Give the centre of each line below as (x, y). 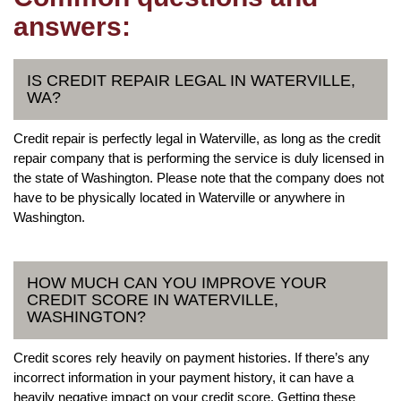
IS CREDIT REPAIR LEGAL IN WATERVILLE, (191, 80)
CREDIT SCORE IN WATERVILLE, (153, 299)
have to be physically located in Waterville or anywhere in (179, 197)
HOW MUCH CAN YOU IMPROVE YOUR (177, 282)
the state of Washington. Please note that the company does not (199, 177)
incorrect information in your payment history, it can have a (183, 377)
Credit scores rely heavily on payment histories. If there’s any (192, 357)
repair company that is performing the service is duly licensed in (199, 158)
